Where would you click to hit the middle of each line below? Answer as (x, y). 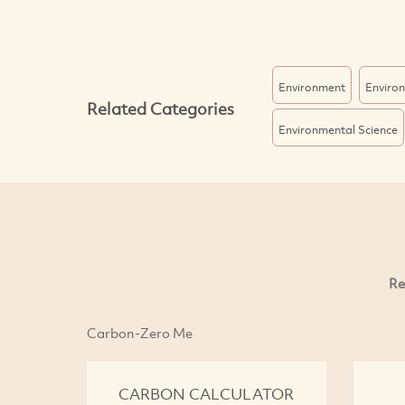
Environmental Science (338, 129)
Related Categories (160, 108)
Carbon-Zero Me (139, 333)
